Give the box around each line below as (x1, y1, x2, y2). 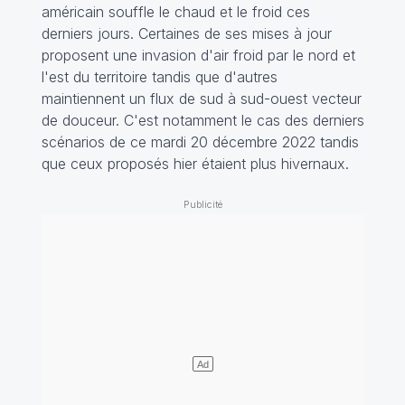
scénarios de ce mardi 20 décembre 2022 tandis (41, 133, 359, 152)
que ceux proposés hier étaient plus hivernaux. (41, 155, 349, 174)
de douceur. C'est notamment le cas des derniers (41, 111, 364, 130)
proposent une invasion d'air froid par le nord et (41, 46, 355, 65)
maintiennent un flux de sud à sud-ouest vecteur (41, 89, 362, 108)
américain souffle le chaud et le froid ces (41, 3, 310, 22)
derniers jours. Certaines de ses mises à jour (41, 24, 332, 43)
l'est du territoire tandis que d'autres (41, 68, 278, 87)
